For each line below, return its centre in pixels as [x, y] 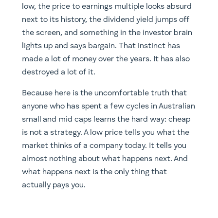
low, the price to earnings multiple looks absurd [107, 7]
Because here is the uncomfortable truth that [104, 93]
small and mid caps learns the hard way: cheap [106, 120]
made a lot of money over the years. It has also [106, 59]
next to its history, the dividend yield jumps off [105, 20]
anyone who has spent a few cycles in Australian [108, 107]
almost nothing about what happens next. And [105, 159]
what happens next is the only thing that [94, 172]
